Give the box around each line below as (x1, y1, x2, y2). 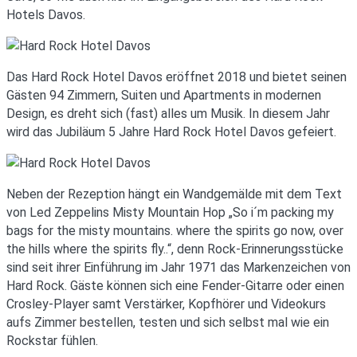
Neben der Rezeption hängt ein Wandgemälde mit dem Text (6, 186, 342, 202)
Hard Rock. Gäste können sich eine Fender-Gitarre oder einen (6, 278, 344, 294)
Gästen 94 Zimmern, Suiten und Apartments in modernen (6, 88, 321, 104)
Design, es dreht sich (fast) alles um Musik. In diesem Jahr (6, 106, 330, 122)
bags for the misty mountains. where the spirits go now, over (6, 223, 343, 239)
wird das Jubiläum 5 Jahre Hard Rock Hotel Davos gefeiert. (6, 124, 336, 140)
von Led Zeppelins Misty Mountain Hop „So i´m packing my (6, 205, 334, 221)
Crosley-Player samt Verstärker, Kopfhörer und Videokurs (6, 296, 326, 312)
